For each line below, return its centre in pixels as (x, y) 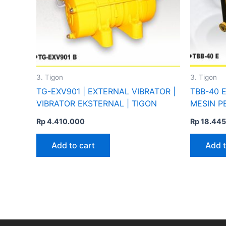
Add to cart (73, 146)
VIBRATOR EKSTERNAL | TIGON (97, 103)
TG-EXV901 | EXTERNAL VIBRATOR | (106, 91)
